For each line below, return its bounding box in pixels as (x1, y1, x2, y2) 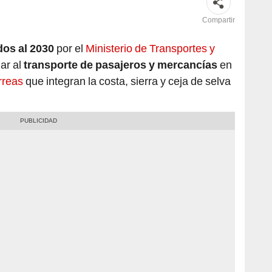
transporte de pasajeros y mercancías (24, 58, 217, 72)
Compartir (202, 16, 235, 25)
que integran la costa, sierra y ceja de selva (23, 75, 231, 88)
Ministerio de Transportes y (86, 42, 215, 55)
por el (54, 42, 86, 55)
